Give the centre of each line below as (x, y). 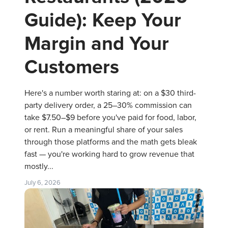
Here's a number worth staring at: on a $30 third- (110, 93)
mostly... (39, 166)
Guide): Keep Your (103, 20)
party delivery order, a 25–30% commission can (108, 105)
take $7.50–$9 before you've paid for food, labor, (110, 117)
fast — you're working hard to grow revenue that (109, 154)
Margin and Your (97, 44)
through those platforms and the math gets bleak (111, 142)
